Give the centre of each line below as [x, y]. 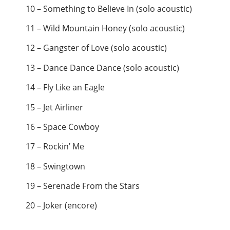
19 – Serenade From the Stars [83, 186]
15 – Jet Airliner [54, 107]
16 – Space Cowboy [62, 127]
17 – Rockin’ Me [55, 147]
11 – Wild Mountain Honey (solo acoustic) [105, 28]
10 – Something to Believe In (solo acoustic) [109, 8]
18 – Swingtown [55, 166]
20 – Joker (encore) [61, 206]
